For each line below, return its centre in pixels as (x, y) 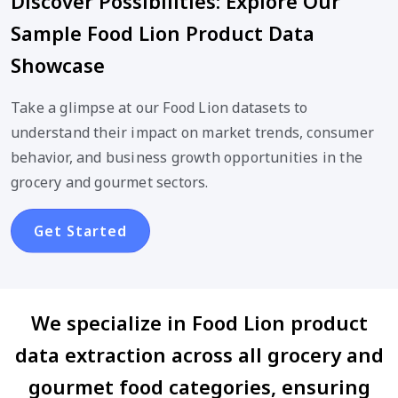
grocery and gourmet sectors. (110, 182)
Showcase (58, 64)
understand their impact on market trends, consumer (193, 132)
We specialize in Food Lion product (199, 322)
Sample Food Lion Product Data (163, 32)
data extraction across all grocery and (199, 354)
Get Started (80, 231)
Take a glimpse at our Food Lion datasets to (159, 107)
